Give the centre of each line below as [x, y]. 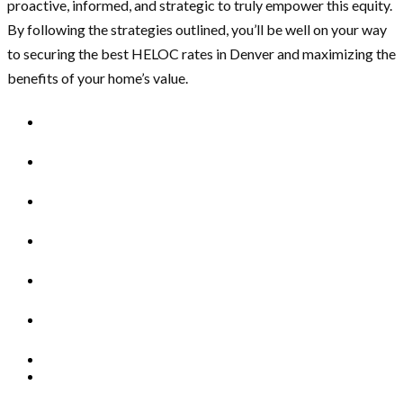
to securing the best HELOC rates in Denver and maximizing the [201, 54]
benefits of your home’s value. [98, 78]
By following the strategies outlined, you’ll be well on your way [197, 30]
